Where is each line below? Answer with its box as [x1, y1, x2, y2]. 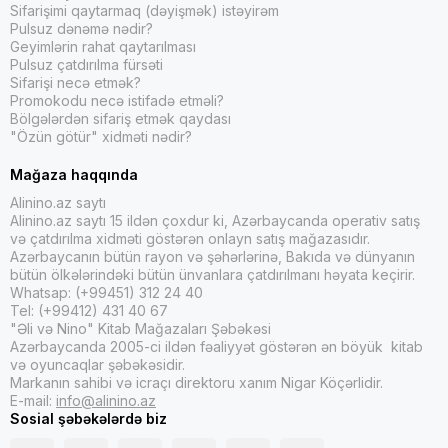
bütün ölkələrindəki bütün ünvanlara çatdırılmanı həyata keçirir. [10, 265, 419, 283]
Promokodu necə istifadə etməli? [10, 91, 224, 109]
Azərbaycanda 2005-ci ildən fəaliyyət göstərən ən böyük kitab [10, 337, 423, 355]
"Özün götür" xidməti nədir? [10, 127, 192, 145]
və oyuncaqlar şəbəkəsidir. [10, 355, 189, 373]
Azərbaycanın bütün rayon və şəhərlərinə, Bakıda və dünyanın [10, 247, 415, 265]
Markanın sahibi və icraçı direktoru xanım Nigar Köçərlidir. [10, 373, 383, 391]
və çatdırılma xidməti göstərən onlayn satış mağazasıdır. [10, 229, 370, 247]
